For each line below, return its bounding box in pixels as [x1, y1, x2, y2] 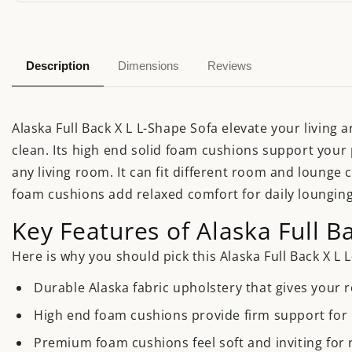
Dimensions [118, 58, 179, 72]
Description [26, 58, 90, 72]
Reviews [207, 58, 252, 72]
